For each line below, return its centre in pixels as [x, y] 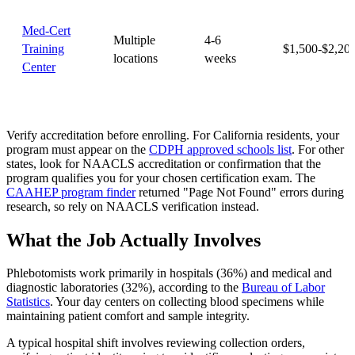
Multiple [134, 40]
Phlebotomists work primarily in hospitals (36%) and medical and [169, 273]
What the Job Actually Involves [134, 240]
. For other [318, 149]
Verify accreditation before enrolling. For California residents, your [173, 135]
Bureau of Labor [283, 288]
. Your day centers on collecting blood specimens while [187, 302]
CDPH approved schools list [220, 149]
